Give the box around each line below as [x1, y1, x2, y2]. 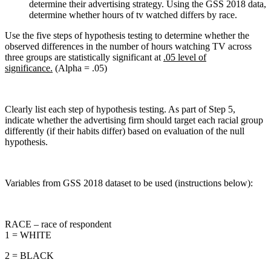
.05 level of [163, 51, 206, 62]
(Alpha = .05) [53, 62, 107, 73]
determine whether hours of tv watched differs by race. [29, 9, 237, 20]
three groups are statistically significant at [5, 51, 163, 62]
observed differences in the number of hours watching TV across [5, 41, 252, 51]
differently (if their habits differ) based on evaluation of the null [5, 125, 244, 136]
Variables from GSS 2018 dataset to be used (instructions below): [5, 177, 253, 188]
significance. [5, 62, 53, 73]
